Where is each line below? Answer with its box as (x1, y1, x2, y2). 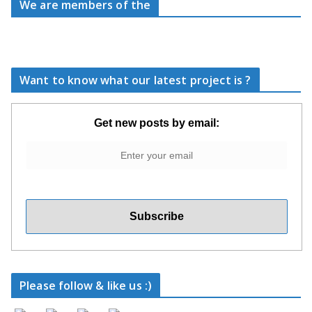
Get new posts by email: (94, 117, 219, 129)
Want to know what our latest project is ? (19, 72, 251, 88)
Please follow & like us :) (19, 278, 153, 293)
